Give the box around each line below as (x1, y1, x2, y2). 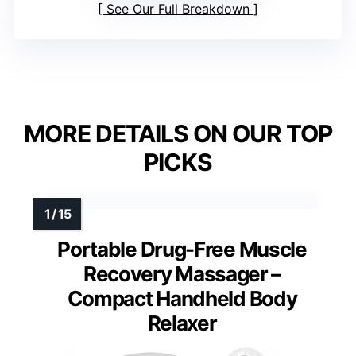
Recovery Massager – (83, 261, 281, 286)
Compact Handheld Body (67, 285, 297, 311)
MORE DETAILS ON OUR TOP (24, 118, 332, 148)
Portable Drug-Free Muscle (57, 236, 307, 261)
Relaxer (147, 310, 217, 335)
